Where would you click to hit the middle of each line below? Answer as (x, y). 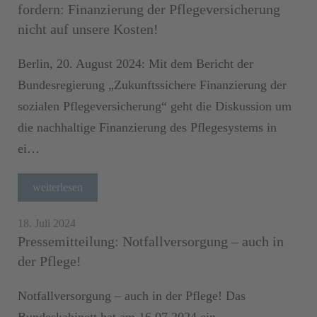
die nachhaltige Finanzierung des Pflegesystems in (147, 127)
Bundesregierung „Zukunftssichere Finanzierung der (152, 85)
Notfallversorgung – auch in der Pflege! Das (132, 295)
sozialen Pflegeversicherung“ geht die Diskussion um (155, 106)
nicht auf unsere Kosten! (88, 29)
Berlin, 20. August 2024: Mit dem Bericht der (136, 63)
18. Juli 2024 (47, 223)
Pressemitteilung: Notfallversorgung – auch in (151, 241)
